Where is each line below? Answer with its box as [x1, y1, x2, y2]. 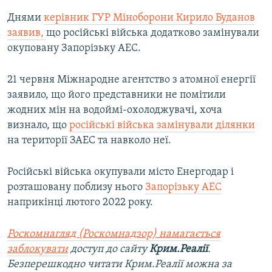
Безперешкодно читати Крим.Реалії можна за [7, 258, 232, 270]
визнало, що [7, 119, 69, 131]
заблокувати [7, 243, 68, 255]
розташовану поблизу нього [7, 181, 145, 193]
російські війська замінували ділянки [69, 119, 255, 131]
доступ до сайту [68, 243, 149, 255]
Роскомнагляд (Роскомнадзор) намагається [7, 228, 220, 240]
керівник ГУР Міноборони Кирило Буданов [44, 12, 255, 24]
